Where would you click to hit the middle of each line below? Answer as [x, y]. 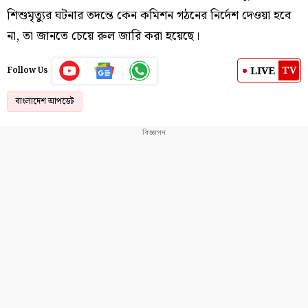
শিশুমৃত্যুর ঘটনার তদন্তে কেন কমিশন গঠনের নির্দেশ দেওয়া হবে [149, 15]
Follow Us [27, 70]
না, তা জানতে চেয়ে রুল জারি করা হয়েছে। [103, 36]
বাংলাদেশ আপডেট [45, 101]
